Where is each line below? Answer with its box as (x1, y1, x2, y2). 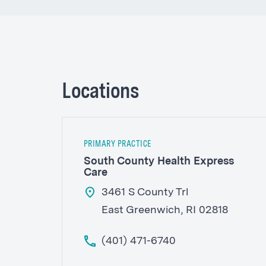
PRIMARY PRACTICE (83, 140, 151, 148)
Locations (61, 81, 139, 103)
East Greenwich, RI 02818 (101, 204, 228, 216)
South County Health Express (83, 156, 234, 167)
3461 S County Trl (101, 186, 188, 198)
